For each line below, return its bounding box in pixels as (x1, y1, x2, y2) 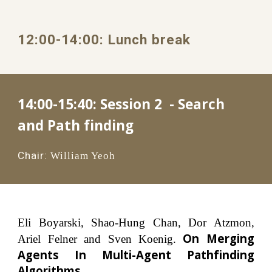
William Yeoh (50, 150, 116, 161)
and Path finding (18, 116, 134, 135)
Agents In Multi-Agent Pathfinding (18, 246, 254, 262)
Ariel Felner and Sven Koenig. (18, 232, 183, 245)
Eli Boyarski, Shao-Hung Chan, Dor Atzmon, (18, 216, 254, 229)
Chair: (18, 149, 48, 161)
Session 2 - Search (100, 95, 225, 114)
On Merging (183, 230, 254, 246)
